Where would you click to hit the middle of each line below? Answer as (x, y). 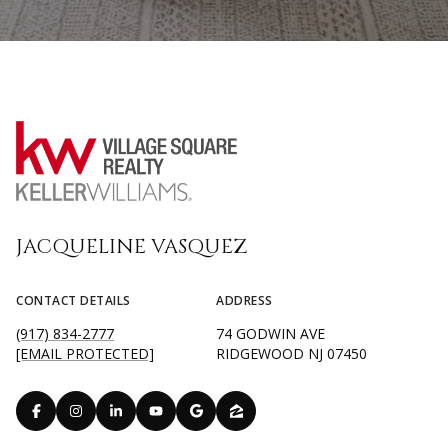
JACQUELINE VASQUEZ (131, 247)
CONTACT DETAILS (73, 301)
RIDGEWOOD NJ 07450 (291, 354)
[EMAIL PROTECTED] (85, 354)
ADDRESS (244, 301)
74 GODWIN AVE (270, 334)
